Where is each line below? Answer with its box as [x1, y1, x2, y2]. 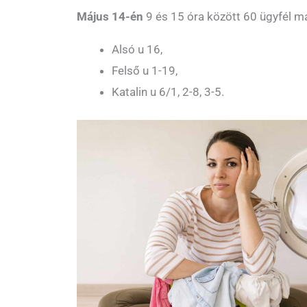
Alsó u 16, [112, 42, 162, 56]
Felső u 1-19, [112, 63, 177, 77]
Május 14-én [77, 9, 143, 23]
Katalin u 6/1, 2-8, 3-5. [112, 84, 224, 99]
